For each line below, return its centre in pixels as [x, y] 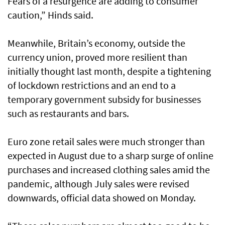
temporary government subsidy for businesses [104, 99]
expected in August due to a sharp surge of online [110, 156]
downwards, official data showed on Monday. [102, 198]
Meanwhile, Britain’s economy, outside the [96, 43]
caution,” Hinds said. [50, 15]
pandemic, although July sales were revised [98, 184]
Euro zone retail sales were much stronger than [106, 142]
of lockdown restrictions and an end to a [92, 85]
